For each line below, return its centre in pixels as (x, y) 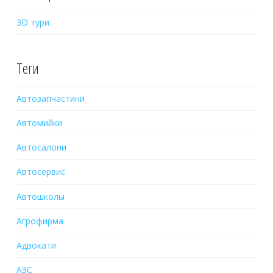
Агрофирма (40, 221)
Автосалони (41, 147)
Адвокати (36, 245)
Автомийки (39, 123)
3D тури (33, 23)
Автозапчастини (50, 98)
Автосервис (41, 172)
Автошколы (40, 196)
